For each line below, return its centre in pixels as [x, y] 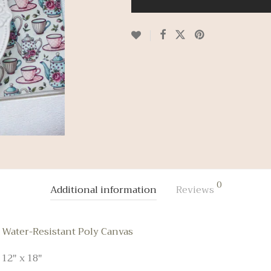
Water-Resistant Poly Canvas [67, 232]
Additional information [103, 190]
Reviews [196, 190]
